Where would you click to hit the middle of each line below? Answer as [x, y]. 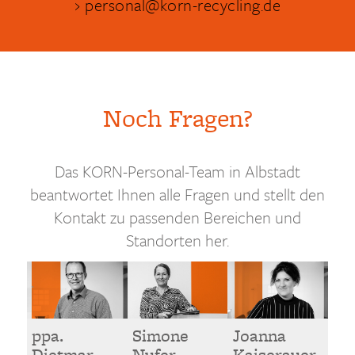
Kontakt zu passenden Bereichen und [177, 217]
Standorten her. [177, 240]
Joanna [259, 336]
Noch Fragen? [177, 118]
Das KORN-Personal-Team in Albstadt [177, 171]
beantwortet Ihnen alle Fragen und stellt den [177, 194]
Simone [160, 336]
